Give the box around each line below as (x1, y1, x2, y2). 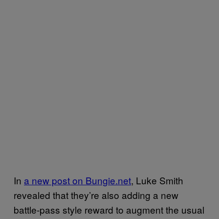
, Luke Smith (131, 173, 183, 187)
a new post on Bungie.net (24, 173, 131, 187)
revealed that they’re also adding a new (14, 188, 178, 201)
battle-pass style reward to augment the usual (14, 202, 204, 216)
